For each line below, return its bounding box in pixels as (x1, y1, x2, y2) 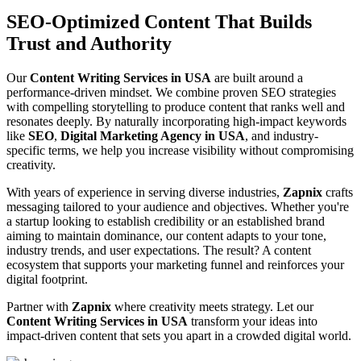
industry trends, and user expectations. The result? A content (6, 243, 311, 257)
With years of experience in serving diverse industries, (6, 185, 283, 199)
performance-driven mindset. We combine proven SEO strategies (6, 85, 336, 99)
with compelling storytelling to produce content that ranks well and (6, 99, 345, 114)
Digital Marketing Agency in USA (60, 128, 245, 143)
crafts (322, 185, 353, 199)
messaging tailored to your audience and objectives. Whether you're (6, 199, 349, 214)
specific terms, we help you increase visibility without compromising (6, 143, 354, 157)
